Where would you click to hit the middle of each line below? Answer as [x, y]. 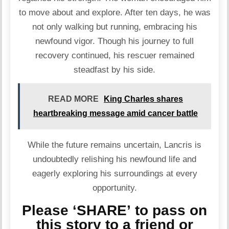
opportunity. [114, 188]
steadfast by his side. [114, 70]
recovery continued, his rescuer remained [114, 55]
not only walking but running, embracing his [114, 27]
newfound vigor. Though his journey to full [114, 41]
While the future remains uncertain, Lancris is [114, 145]
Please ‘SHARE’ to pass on [114, 211]
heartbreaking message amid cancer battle [116, 113]
